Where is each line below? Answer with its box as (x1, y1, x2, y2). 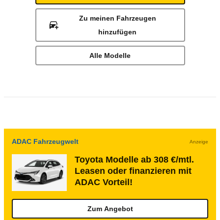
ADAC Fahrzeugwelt (12, 137, 79, 145)
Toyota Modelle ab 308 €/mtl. (75, 155, 194, 165)
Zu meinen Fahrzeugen (79, 14, 156, 22)
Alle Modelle (89, 52, 131, 59)
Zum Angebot (87, 204, 133, 213)
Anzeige (190, 138, 208, 144)
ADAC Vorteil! (75, 177, 133, 187)
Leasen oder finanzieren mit (75, 166, 192, 176)
